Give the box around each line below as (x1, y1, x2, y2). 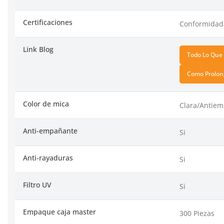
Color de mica (23, 99, 69, 109)
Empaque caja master (23, 207, 96, 217)
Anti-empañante (23, 126, 77, 136)
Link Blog (23, 44, 53, 54)
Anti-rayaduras (23, 153, 73, 163)
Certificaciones (23, 17, 72, 27)
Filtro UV (23, 180, 51, 190)
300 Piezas (179, 208, 214, 218)
